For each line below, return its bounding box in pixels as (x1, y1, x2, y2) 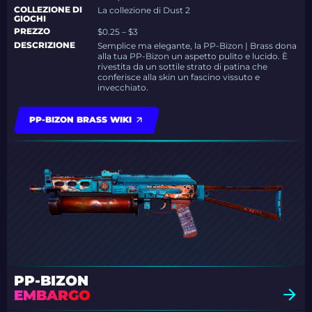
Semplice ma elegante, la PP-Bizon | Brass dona (97, 40, 297, 52)
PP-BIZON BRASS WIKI (29, 114, 132, 125)
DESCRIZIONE (14, 40, 75, 51)
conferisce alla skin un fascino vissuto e (97, 72, 260, 83)
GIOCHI (14, 13, 46, 24)
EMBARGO (14, 287, 91, 304)
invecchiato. (97, 82, 149, 93)
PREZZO (14, 26, 50, 37)
